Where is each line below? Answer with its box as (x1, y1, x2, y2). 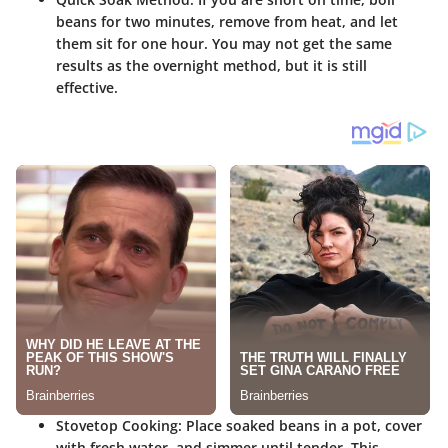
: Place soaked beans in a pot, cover (178, 416, 422, 436)
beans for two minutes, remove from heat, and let (56, 12, 398, 32)
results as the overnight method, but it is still (56, 56, 367, 76)
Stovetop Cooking (56, 416, 178, 436)
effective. (56, 78, 118, 98)
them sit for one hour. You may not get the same (56, 34, 392, 54)
